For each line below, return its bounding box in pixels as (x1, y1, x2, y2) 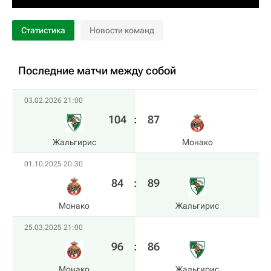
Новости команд (90, 25, 154, 35)
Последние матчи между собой (18, 64, 176, 77)
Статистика (21, 25, 65, 35)
